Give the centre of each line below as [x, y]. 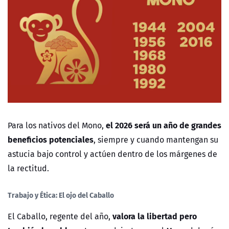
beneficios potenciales [51, 140]
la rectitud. [28, 168]
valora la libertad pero [155, 216]
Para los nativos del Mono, [56, 125]
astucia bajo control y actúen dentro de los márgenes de [112, 154]
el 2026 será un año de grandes [163, 125]
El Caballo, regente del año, [60, 216]
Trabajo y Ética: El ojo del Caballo [61, 195]
